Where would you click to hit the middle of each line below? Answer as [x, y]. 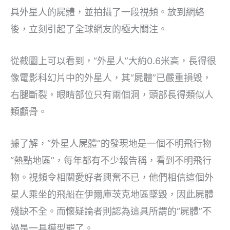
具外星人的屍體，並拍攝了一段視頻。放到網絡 [107, 12]
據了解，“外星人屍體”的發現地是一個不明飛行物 [111, 143]
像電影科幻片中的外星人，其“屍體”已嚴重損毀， [111, 78]
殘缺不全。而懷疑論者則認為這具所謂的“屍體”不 [111, 211]
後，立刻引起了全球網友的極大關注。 [89, 29]
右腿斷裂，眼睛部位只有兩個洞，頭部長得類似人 [112, 95]
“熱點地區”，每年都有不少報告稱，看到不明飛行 [111, 160]
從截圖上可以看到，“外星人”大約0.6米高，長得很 [113, 61]
